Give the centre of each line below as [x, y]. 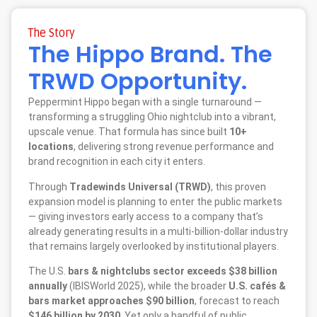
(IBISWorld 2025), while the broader [148, 286]
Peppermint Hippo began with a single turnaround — [145, 102]
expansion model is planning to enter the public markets [155, 201]
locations [51, 147]
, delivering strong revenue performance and [174, 147]
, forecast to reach [237, 300]
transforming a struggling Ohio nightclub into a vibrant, [152, 117]
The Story [52, 34]
